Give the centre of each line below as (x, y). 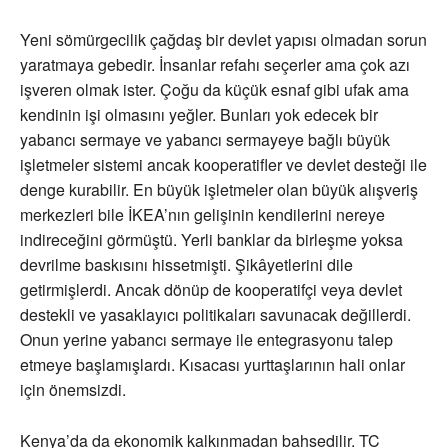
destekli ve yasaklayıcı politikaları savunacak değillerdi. (215, 315)
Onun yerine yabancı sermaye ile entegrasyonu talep (206, 340)
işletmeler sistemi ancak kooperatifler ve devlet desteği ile (223, 165)
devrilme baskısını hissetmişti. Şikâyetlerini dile (186, 265)
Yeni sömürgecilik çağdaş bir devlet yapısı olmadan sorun (223, 40)
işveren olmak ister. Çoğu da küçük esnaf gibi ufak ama (214, 90)
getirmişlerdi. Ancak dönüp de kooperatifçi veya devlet (211, 290)
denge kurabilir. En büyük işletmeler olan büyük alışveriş (219, 190)
